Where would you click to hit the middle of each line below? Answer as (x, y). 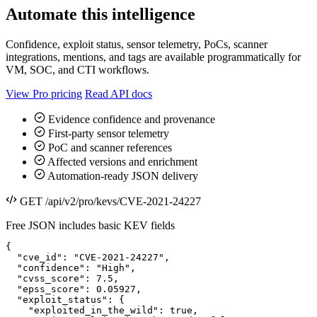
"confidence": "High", (71, 267)
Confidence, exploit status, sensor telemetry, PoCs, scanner (137, 44)
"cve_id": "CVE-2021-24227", (88, 257)
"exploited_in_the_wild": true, (102, 310)
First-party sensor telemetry (107, 133)
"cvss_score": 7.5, (62, 278)
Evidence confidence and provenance (130, 119)
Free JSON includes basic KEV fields (90, 225)
